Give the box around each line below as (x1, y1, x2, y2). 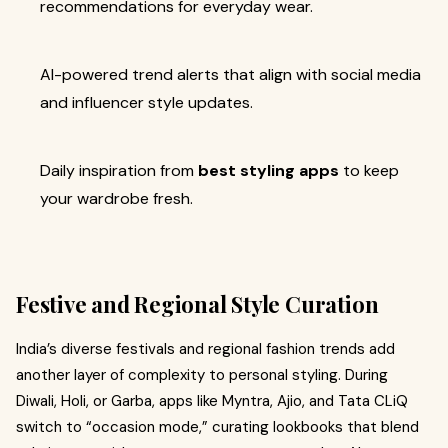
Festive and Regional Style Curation (16, 289, 379, 319)
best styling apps (198, 160, 339, 181)
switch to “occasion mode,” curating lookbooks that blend (16, 417, 419, 437)
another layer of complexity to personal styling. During (16, 365, 388, 385)
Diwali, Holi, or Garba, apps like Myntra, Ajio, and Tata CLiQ (16, 391, 408, 411)
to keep (339, 160, 399, 181)
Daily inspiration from (40, 160, 198, 181)
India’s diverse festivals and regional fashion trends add (16, 339, 395, 359)
